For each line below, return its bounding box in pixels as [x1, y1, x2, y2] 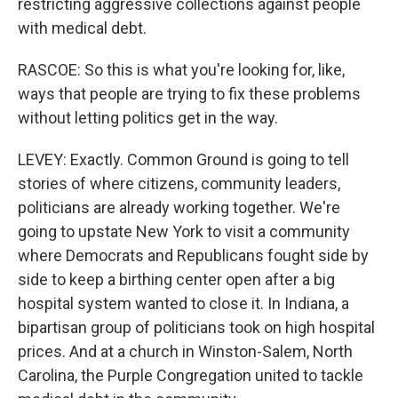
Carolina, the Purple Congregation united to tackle [18, 366, 363, 385]
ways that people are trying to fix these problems [18, 84, 361, 103]
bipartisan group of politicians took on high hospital [18, 318, 375, 337]
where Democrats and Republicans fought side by [18, 246, 369, 265]
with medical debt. [18, 19, 147, 37]
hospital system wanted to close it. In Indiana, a [18, 294, 349, 313]
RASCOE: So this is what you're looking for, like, [18, 60, 345, 79]
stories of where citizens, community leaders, [18, 174, 340, 193]
